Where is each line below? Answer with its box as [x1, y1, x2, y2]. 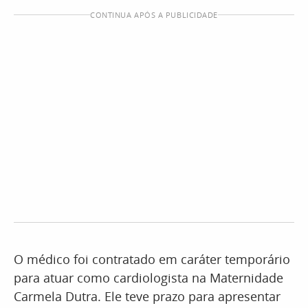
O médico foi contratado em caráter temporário [14, 251, 290, 267]
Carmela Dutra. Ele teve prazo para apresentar [14, 288, 280, 305]
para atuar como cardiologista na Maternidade [14, 269, 283, 286]
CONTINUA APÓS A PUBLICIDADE [90, 10, 218, 20]
